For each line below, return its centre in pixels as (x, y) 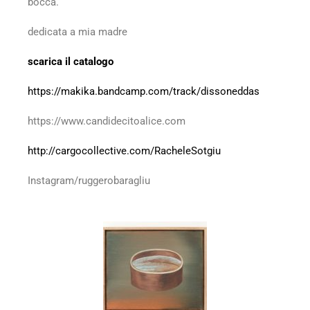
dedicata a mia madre (77, 32)
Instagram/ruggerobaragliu (89, 181)
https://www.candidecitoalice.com (107, 121)
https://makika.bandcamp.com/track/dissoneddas (144, 92)
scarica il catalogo (71, 62)
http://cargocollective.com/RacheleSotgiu (124, 151)
